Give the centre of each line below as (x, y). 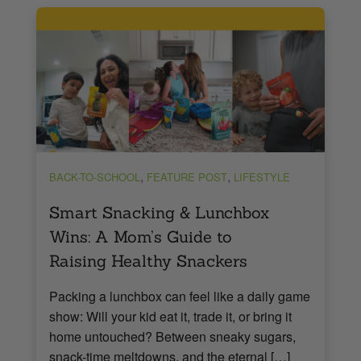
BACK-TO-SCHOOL (94, 176)
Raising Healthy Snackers (148, 260)
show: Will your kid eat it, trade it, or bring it (170, 316)
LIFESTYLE (261, 176)
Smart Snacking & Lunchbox (159, 212)
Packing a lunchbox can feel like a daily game (179, 296)
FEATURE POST (187, 176)
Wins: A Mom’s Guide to (140, 236)
